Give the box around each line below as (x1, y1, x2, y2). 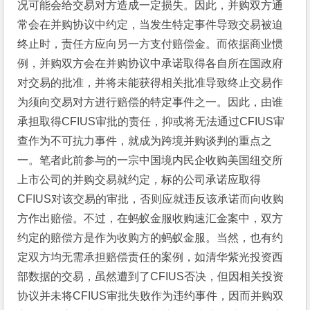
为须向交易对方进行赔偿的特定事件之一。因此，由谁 (17, 95, 284, 108)
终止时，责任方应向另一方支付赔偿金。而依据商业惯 (17, 37, 284, 50)
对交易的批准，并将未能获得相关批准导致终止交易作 (17, 76, 284, 89)
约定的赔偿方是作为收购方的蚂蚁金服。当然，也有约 (17, 231, 284, 244)
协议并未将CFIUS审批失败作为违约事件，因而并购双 (17, 289, 284, 302)
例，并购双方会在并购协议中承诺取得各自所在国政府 (17, 57, 284, 69)
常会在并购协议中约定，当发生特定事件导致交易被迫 (17, 18, 284, 30)
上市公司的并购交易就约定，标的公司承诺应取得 (17, 173, 262, 185)
